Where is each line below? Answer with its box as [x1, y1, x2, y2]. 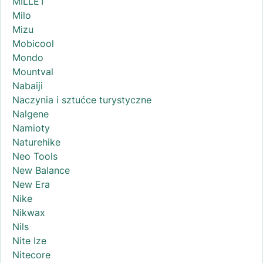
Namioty [12, 122, 50, 134]
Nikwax [12, 207, 45, 219]
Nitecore [12, 249, 50, 261]
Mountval [12, 66, 53, 78]
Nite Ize [12, 235, 46, 247]
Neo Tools [12, 150, 58, 163]
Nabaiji [12, 80, 43, 92]
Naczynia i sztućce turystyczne [12, 94, 151, 106]
